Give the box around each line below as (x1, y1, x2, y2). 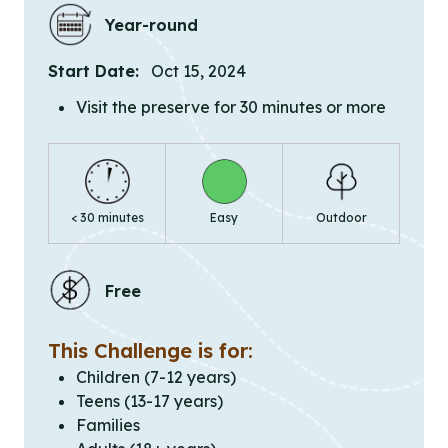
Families (76, 415, 140, 436)
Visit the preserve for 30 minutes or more (76, 97, 386, 118)
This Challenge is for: (48, 338, 253, 364)
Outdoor (315, 210, 367, 226)
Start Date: (48, 61, 139, 82)
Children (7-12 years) (76, 367, 236, 388)
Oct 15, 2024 (151, 61, 246, 82)
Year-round (105, 14, 198, 35)
